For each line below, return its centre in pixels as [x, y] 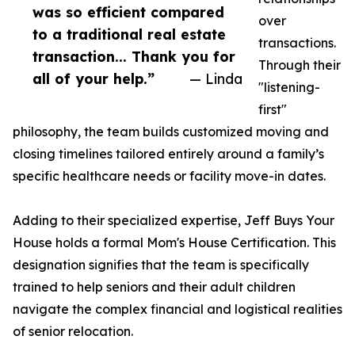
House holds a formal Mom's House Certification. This [174, 243]
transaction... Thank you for [134, 57]
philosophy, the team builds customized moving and [171, 132]
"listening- [289, 88]
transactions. [297, 43]
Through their [300, 65]
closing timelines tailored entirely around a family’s [168, 154]
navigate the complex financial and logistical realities [177, 309]
